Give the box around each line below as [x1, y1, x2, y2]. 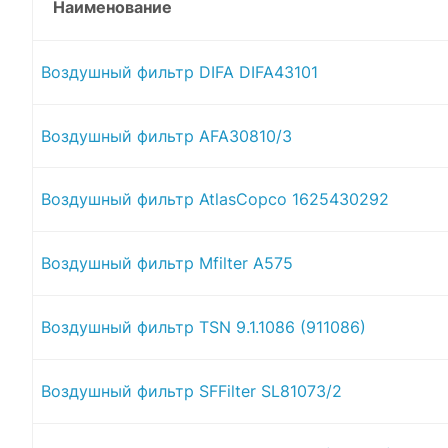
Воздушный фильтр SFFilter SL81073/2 [41, 380, 342, 401]
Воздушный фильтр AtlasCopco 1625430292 [41, 188, 389, 209]
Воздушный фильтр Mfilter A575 [41, 252, 293, 273]
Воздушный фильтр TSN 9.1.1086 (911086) [41, 316, 366, 337]
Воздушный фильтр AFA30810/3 [41, 125, 292, 146]
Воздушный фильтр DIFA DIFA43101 [41, 61, 318, 82]
